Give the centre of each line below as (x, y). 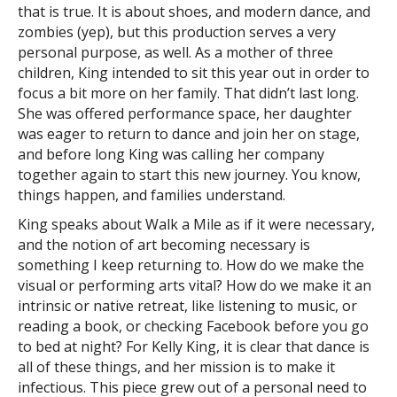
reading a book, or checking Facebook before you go (193, 327)
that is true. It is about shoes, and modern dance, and (194, 12)
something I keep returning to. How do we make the (191, 265)
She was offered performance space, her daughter (185, 114)
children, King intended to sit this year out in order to (194, 73)
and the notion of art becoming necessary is (164, 245)
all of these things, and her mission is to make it (176, 367)
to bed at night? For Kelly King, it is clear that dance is (194, 347)
